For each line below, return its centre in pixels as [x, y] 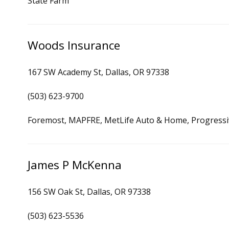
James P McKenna [75, 165]
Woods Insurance [74, 45]
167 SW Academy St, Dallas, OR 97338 [98, 72]
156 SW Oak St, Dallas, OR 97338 [89, 192]
